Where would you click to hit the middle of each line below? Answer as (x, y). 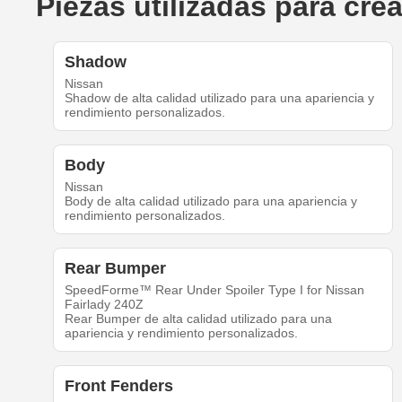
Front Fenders (118, 386)
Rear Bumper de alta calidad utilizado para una (198, 319)
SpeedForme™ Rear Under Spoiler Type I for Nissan (214, 290)
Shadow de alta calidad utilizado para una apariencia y (219, 98)
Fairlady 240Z (104, 305)
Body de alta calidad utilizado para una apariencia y (210, 201)
